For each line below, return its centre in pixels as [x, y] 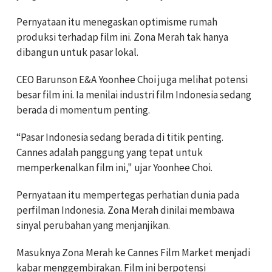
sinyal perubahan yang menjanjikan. [93, 225]
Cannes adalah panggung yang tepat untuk [110, 152]
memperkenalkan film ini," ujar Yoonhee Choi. [114, 167]
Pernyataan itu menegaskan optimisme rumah [117, 22]
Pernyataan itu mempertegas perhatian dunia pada [128, 195]
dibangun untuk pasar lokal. [77, 52]
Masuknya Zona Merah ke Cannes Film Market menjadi [133, 252]
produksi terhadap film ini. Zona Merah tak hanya [122, 37]
